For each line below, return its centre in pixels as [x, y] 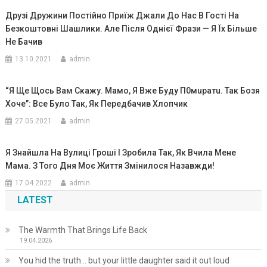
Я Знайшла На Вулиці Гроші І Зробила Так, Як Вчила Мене [121, 153]
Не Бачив [24, 42]
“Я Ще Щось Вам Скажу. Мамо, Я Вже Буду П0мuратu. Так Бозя [133, 91]
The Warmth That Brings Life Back [83, 230]
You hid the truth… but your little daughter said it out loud [124, 260]
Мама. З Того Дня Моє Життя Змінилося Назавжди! [110, 166]
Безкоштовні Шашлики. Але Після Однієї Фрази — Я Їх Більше [131, 29]
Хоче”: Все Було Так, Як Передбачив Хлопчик [97, 104]
